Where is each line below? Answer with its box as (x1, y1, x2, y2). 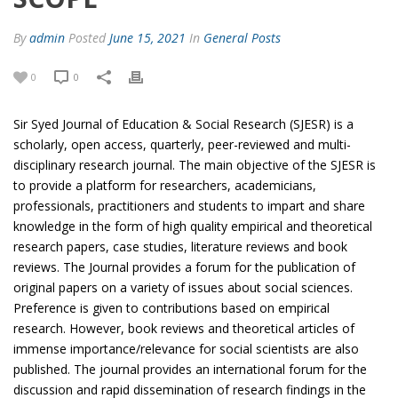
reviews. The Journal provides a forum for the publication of (13, 259, 355, 275)
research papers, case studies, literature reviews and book (13, 238, 347, 255)
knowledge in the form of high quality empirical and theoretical (13, 218, 372, 235)
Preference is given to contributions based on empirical (13, 299, 330, 316)
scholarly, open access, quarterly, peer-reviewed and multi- (13, 136, 351, 153)
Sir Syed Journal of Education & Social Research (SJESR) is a (13, 115, 354, 132)
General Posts (203, 29, 281, 46)
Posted (68, 29, 109, 46)
